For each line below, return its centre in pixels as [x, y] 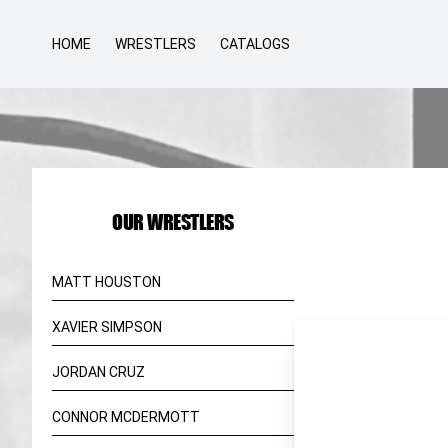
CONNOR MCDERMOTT [126, 417]
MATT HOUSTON [106, 282]
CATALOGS [255, 44]
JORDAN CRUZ [98, 372]
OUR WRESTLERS [173, 221]
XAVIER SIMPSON [107, 327]
